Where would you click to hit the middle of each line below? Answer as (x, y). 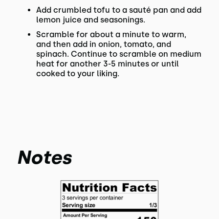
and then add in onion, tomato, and (103, 44)
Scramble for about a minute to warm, (111, 34)
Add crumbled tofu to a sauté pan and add (119, 10)
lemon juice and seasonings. (90, 20)
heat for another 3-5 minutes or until (107, 64)
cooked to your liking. (77, 74)
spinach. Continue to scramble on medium (119, 54)
